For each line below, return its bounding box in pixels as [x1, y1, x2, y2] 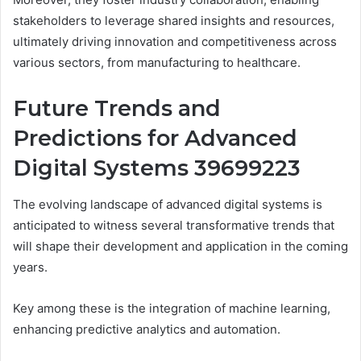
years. [13, 259, 48, 275]
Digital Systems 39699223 [13, 155, 301, 182]
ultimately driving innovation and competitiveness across [13, 34, 337, 50]
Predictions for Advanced [13, 125, 297, 152]
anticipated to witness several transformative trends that [13, 217, 334, 233]
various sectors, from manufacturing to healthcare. [13, 55, 301, 71]
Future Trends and [13, 95, 221, 122]
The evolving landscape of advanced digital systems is [13, 196, 322, 212]
